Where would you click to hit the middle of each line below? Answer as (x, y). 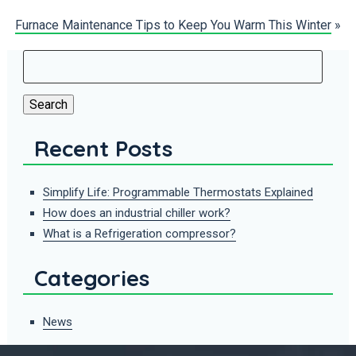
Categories (91, 277)
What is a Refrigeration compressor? (139, 233)
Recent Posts (103, 148)
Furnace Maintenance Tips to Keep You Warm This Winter (174, 25)
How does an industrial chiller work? (136, 213)
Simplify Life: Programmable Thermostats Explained (178, 192)
